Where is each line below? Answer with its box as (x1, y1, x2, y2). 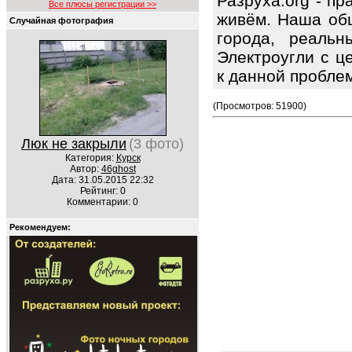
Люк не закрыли (21, 136, 126, 152)
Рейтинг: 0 (79, 185, 126, 196)
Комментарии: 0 (67, 196, 138, 207)
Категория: (64, 152, 116, 163)
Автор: (69, 163, 101, 174)
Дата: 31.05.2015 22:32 (51, 174, 154, 185)
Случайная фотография (9, 16, 113, 25)
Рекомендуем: (9, 222, 71, 232)
